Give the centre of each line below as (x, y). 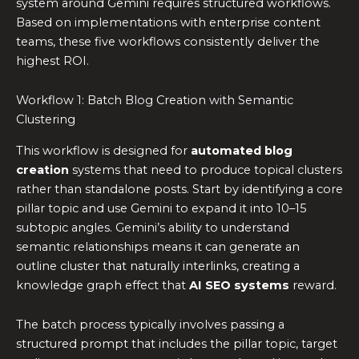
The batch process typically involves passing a (150, 325)
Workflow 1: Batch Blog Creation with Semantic (155, 101)
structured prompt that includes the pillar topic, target (177, 344)
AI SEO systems (239, 285)
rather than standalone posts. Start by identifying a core (179, 189)
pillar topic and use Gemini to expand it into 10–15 (161, 208)
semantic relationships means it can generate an (158, 246)
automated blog (242, 150)
